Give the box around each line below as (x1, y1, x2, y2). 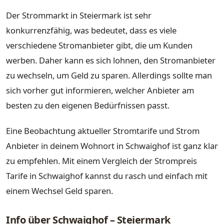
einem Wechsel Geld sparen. (6, 185, 113, 197)
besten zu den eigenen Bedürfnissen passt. (6, 99, 169, 111)
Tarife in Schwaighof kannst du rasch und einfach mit (6, 170, 207, 182)
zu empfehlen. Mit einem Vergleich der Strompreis (6, 155, 197, 167)
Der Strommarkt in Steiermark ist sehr (6, 9, 151, 21)
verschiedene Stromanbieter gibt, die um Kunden (6, 39, 192, 51)
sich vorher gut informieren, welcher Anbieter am (6, 84, 194, 96)
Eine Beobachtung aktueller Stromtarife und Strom (6, 125, 199, 137)
